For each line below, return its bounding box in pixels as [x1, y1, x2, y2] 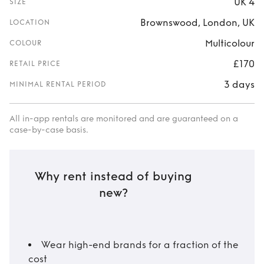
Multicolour [205, 37, 255, 49]
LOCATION [9, 18, 50, 27]
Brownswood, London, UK [140, 16, 255, 28]
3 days [224, 78, 255, 90]
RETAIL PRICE [9, 60, 61, 68]
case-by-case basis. [9, 125, 88, 135]
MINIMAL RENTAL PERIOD [9, 80, 107, 88]
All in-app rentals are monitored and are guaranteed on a [9, 114, 238, 124]
